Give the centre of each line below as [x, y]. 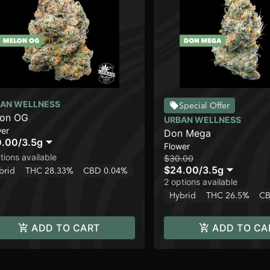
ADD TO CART [66, 228]
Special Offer [204, 106]
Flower [177, 146]
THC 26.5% [228, 196]
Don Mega [187, 133]
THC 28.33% [49, 171]
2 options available [201, 182]
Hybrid [183, 196]
